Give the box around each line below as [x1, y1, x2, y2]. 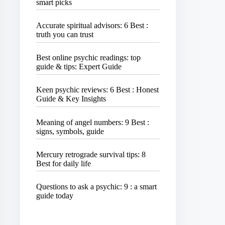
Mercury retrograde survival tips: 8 [36, 150, 146, 159]
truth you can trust [36, 30, 94, 39]
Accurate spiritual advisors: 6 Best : [36, 21, 149, 30]
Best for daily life [36, 159, 91, 168]
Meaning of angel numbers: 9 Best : [36, 118, 150, 127]
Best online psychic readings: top [36, 53, 141, 62]
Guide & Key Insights [36, 94, 106, 103]
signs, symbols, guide [36, 127, 104, 136]
